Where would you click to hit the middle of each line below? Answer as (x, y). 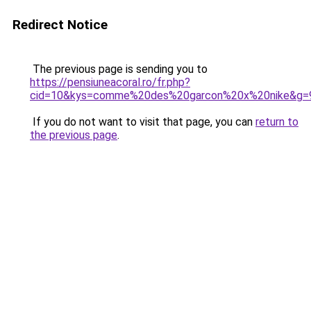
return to (277, 122)
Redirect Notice (60, 25)
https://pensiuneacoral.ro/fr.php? (110, 82)
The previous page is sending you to (119, 69)
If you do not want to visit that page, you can (143, 122)
